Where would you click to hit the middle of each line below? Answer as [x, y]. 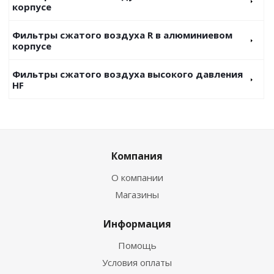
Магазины [137, 194]
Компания [137, 156]
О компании [137, 177]
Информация [137, 224]
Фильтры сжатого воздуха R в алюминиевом [122, 35]
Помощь [137, 245]
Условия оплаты [137, 262]
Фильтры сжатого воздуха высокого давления [128, 74]
